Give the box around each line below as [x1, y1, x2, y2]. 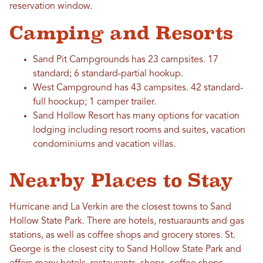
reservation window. [9, 2, 92, 12]
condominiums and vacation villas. [33, 140, 176, 150]
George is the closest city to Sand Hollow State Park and [9, 245, 241, 255]
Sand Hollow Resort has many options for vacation [33, 112, 240, 122]
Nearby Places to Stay [9, 170, 233, 191]
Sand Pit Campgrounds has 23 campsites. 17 [33, 55, 218, 65]
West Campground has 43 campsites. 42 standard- [33, 83, 243, 93]
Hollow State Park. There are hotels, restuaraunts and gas [9, 217, 244, 227]
